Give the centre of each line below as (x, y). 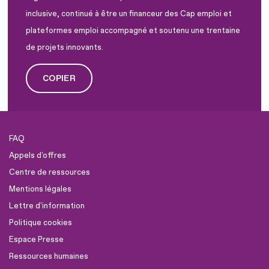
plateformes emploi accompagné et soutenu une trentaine (133, 30)
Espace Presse (36, 240)
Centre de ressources (50, 173)
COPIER (59, 78)
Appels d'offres (38, 156)
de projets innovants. (65, 47)
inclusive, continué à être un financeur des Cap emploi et (129, 14)
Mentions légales (40, 189)
